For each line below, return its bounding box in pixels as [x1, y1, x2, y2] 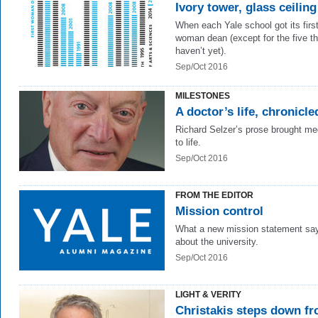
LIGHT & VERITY [175, 290, 241, 300]
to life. [175, 137, 201, 148]
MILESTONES [175, 91, 230, 101]
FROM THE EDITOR [175, 190, 253, 200]
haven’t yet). [175, 45, 226, 56]
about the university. [175, 236, 258, 247]
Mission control [175, 204, 263, 218]
